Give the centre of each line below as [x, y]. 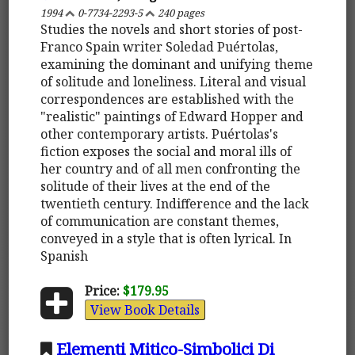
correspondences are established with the [168, 99]
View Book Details [145, 309]
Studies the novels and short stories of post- [172, 29]
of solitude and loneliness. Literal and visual [174, 81]
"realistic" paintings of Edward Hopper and [172, 116]
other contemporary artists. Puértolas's [160, 134]
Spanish [65, 256]
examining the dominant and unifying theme [177, 64]
